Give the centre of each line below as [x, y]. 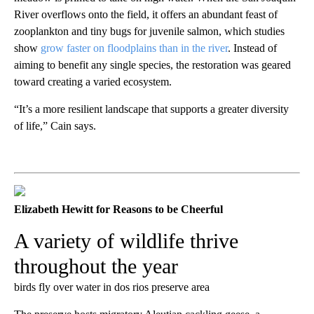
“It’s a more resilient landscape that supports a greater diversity [151, 109]
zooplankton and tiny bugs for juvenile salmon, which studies [149, 31]
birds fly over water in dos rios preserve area [112, 287]
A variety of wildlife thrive [126, 240]
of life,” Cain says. [55, 125]
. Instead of [252, 48]
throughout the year [96, 266]
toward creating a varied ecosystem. [93, 81]
